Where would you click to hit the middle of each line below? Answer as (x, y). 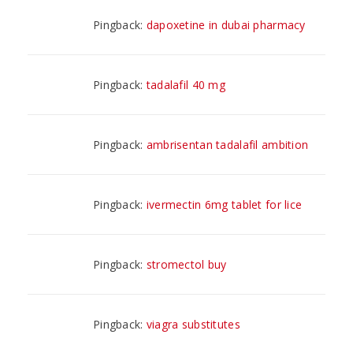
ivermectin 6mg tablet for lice (224, 204)
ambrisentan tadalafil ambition (227, 144)
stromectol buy (186, 264)
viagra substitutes (193, 324)
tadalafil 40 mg (186, 84)
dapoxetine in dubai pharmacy (226, 24)
